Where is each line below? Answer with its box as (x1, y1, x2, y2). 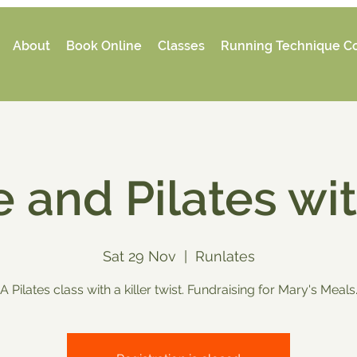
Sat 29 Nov (102, 247, 176, 265)
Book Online (66, 38, 142, 53)
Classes (158, 38, 205, 53)
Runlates (194, 247, 255, 265)
